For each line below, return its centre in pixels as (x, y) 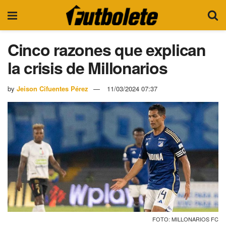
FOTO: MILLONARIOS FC (185, 219)
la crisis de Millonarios (88, 68)
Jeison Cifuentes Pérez (52, 88)
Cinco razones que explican (107, 49)
